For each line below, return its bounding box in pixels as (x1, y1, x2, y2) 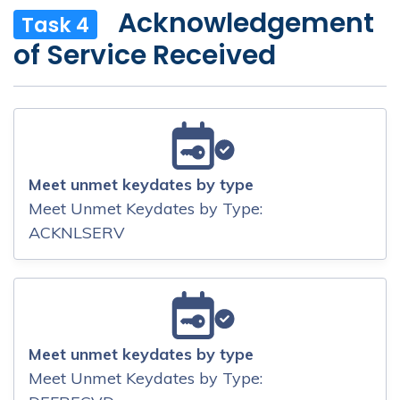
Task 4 (21, 10, 89, 39)
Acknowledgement (118, 4, 374, 42)
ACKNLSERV (29, 222, 125, 244)
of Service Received (13, 37, 276, 75)
